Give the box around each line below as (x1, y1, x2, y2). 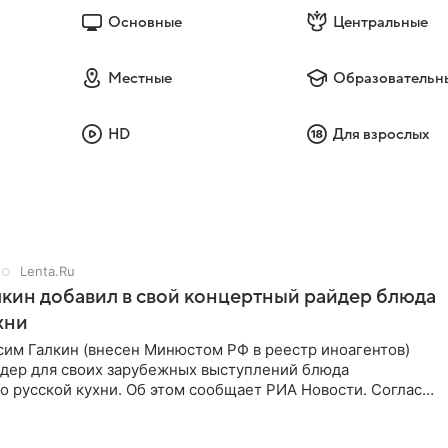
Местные (107, 70, 172, 86)
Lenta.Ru (20, 263, 75, 279)
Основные (107, 14, 182, 30)
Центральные (333, 14, 429, 30)
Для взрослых (333, 126, 431, 142)
